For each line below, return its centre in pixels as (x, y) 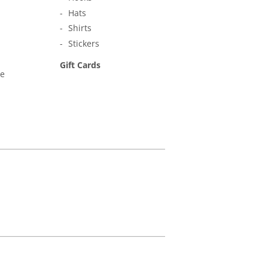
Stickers (84, 43)
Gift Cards (80, 65)
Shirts (80, 28)
